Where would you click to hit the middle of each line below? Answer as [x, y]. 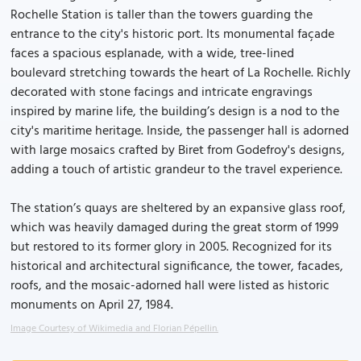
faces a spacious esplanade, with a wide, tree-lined [152, 54]
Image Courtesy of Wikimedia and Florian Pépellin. [114, 329]
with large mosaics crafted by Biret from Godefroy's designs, [178, 151]
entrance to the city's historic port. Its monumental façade [172, 35]
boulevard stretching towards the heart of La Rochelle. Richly [180, 73]
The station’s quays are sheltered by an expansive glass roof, [178, 209]
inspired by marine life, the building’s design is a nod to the [175, 112]
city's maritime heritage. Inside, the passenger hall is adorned [180, 131]
